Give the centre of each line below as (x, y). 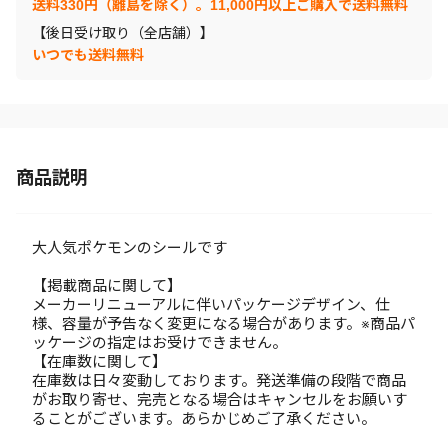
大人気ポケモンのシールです (129, 247)
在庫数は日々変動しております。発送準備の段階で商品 (219, 380)
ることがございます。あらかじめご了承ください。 (204, 418)
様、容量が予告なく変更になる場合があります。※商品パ (223, 323)
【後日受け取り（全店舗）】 (123, 33)
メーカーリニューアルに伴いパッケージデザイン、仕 (211, 304)
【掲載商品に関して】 (107, 285)
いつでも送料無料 (88, 55)
